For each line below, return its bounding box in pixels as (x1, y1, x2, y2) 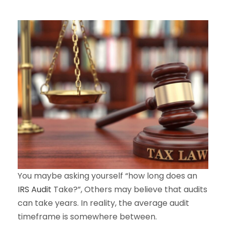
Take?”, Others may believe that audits (51, 184, 207, 196)
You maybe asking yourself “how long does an (18, 170, 197, 182)
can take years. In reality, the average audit (18, 197, 189, 209)
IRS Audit (18, 184, 51, 196)
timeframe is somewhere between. (18, 211, 157, 223)
